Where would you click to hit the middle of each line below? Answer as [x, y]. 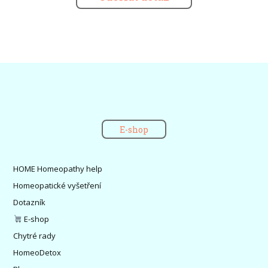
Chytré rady [35, 235]
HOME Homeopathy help [58, 168]
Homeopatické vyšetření [57, 185]
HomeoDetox [37, 252]
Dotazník [30, 202]
